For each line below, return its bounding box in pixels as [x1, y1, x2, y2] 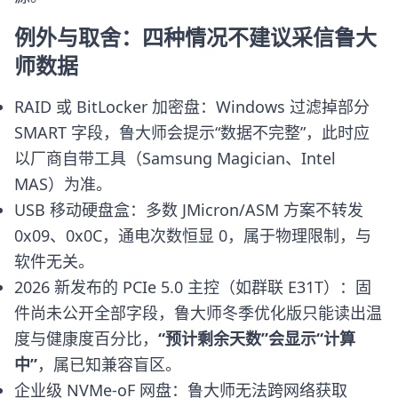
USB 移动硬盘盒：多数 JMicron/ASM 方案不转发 [14, 199, 363, 220]
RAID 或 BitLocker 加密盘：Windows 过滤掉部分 [14, 96, 370, 117]
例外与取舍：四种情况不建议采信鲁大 [14, 22, 377, 52]
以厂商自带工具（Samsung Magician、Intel [14, 147, 336, 169]
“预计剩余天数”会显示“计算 [158, 328, 355, 349]
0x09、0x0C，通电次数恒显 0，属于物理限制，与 [14, 225, 371, 246]
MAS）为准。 [14, 173, 112, 195]
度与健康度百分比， [14, 328, 158, 349]
